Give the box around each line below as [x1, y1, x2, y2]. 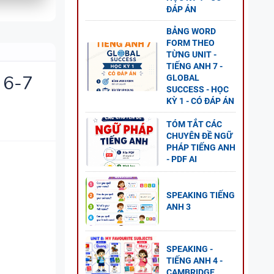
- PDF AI [166, 154, 197, 164]
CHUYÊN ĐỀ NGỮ [166, 131, 232, 141]
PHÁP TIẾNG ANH [166, 143, 235, 152]
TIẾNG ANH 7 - [166, 61, 223, 71]
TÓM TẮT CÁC [166, 119, 222, 129]
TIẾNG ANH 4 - [166, 255, 223, 265]
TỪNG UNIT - [166, 50, 217, 59]
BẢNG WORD [166, 26, 216, 36]
